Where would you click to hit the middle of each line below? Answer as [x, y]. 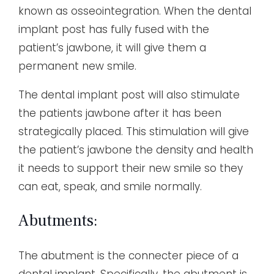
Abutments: [58, 220]
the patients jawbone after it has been [120, 113]
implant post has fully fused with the [114, 29]
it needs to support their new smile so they [131, 168]
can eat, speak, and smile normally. [110, 186]
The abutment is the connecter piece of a [128, 255]
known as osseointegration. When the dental [135, 11]
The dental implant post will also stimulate [129, 94]
